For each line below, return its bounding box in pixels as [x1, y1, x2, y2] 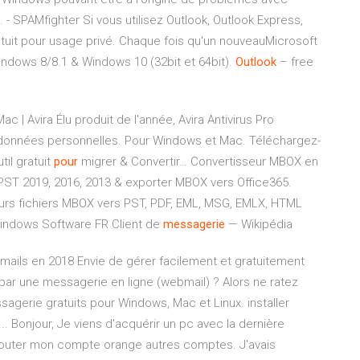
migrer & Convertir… [78, 154, 187, 169]
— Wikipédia [225, 217, 292, 231]
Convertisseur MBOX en [187, 154, 318, 169]
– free [276, 55, 313, 69]
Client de [112, 217, 163, 231]
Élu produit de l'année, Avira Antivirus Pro [53, 112, 274, 127]
